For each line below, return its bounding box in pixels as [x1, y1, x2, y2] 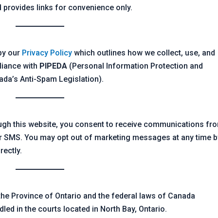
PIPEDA [39, 61, 68, 71]
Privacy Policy [22, 48, 73, 57]
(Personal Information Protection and [67, 61, 203, 71]
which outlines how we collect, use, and [72, 48, 216, 57]
